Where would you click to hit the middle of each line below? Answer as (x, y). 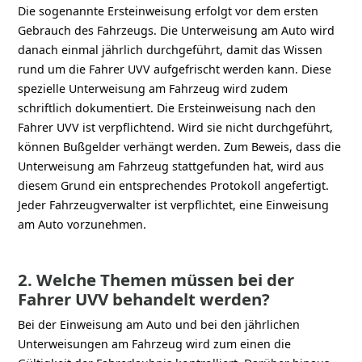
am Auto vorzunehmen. (82, 224)
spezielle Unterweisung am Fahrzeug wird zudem (153, 88)
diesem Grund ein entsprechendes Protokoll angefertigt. (174, 185)
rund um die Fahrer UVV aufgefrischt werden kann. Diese (175, 69)
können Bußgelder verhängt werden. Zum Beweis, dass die (180, 146)
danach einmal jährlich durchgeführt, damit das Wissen (170, 49)
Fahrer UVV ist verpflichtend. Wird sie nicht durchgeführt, (176, 127)
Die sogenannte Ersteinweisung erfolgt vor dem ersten (168, 11)
